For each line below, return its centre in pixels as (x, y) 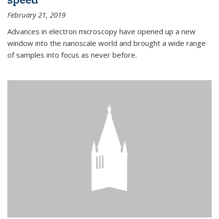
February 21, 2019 (36, 15)
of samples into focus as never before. (72, 55)
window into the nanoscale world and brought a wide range (107, 43)
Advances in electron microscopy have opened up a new (101, 32)
